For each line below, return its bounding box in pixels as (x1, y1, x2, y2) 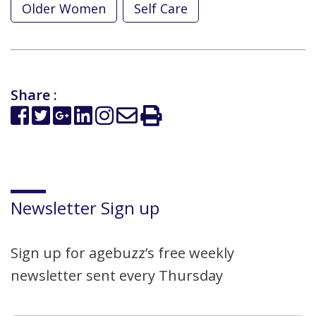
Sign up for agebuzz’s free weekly (11, 243, 234, 263)
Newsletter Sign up (11, 196, 159, 220)
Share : (11, 85, 57, 105)
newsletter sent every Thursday (11, 266, 223, 286)
